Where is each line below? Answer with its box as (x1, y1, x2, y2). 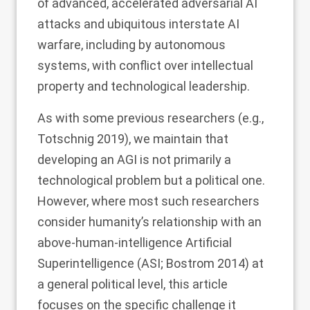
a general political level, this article (37, 277, 228, 291)
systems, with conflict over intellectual (37, 58, 253, 73)
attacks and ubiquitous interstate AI (37, 17, 239, 31)
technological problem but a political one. (37, 173, 265, 188)
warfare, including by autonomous (37, 37, 226, 52)
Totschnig (37, 131, 97, 146)
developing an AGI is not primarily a (37, 152, 231, 167)
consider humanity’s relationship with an (37, 215, 262, 229)
